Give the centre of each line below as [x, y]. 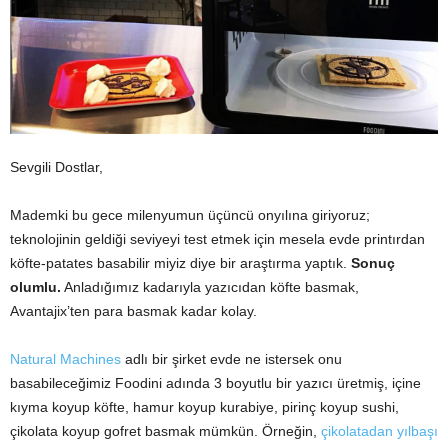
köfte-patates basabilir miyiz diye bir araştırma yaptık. [180, 262]
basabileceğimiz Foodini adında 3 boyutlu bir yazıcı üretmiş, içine [215, 382]
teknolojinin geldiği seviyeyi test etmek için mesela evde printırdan [217, 238]
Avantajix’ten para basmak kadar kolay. [133, 310]
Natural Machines [65, 358]
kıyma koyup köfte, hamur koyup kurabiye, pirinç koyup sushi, [204, 406]
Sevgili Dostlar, [56, 166]
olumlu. [35, 286]
